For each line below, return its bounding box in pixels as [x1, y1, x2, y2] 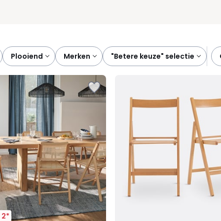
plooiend [15, 51, 43, 61]
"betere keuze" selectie [118, 51, 194, 61]
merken [70, 51, 90, 61]
